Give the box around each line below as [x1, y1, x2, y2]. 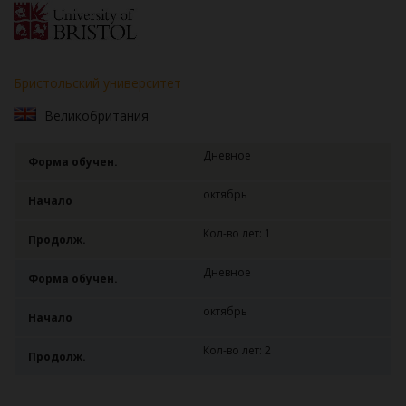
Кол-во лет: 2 [203, 343, 271, 358]
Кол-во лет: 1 [203, 226, 271, 241]
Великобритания [44, 107, 149, 124]
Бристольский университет [14, 74, 181, 92]
